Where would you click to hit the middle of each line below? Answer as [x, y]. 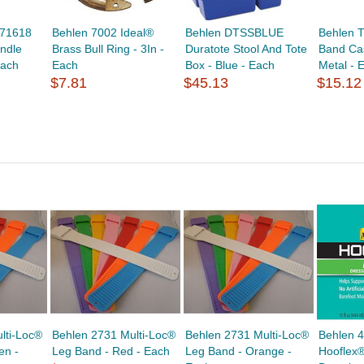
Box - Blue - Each [230, 65]
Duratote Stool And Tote [247, 49]
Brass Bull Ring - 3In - [108, 49]
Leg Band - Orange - [239, 351]
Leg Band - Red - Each [110, 351]
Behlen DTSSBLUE [235, 32]
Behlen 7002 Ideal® [102, 32]
